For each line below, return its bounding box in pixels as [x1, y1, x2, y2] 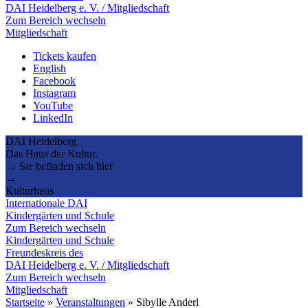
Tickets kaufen [33, 49, 96, 62]
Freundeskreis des [5, 246, 83, 258]
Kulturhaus [5, 184, 54, 197]
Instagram [33, 87, 76, 99]
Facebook [33, 74, 76, 87]
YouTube [33, 99, 73, 111]
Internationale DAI [5, 197, 87, 209]
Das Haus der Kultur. [5, 147, 98, 159]
